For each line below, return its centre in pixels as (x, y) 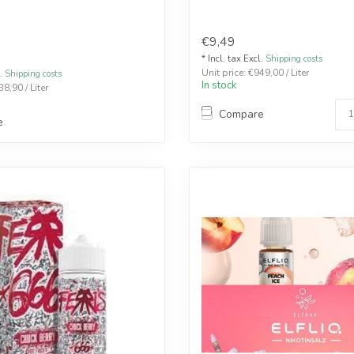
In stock (219, 85)
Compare (241, 115)
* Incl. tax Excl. (233, 58)
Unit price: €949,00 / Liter (255, 72)
